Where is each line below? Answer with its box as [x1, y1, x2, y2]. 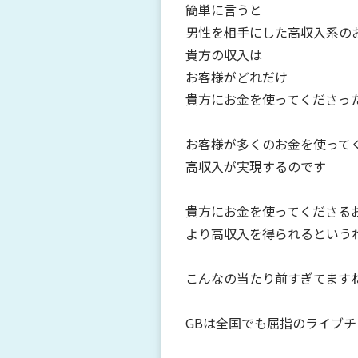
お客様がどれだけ [185, 66, 288, 86]
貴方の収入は [185, 44, 262, 64]
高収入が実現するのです [185, 156, 326, 176]
